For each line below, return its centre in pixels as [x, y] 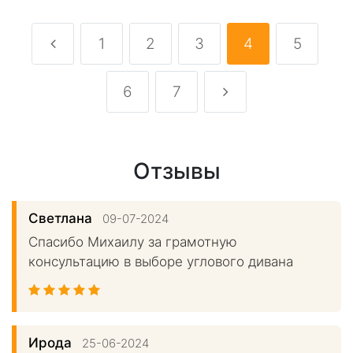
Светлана [62, 219]
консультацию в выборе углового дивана [161, 262]
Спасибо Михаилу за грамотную [133, 242]
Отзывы [176, 171]
